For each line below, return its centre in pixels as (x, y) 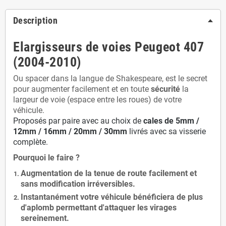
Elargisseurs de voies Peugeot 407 (109, 47)
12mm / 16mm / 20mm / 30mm (70, 131)
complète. (31, 142)
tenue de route (120, 173)
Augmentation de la (57, 173)
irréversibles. (111, 184)
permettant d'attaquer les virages (115, 208)
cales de (158, 121)
